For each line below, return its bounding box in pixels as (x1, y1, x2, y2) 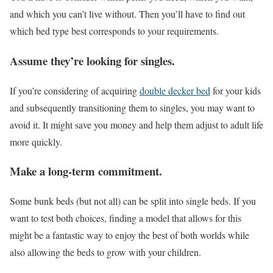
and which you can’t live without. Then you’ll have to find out (10, 7, 245, 21)
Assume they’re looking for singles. (10, 52, 175, 69)
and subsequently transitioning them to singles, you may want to (10, 101, 255, 114)
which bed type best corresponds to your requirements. (10, 24, 219, 38)
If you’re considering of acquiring (10, 83, 140, 97)
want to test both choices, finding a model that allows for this (10, 211, 241, 224)
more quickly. (10, 135, 62, 148)
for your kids (210, 83, 261, 97)
